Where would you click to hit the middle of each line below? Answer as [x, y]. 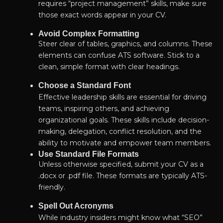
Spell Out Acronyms [76, 206]
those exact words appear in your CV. [102, 15]
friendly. [52, 187]
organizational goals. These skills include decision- [123, 120]
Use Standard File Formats [88, 154]
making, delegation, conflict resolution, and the [120, 132]
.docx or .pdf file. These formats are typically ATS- [122, 176]
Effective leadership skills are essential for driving [122, 97]
